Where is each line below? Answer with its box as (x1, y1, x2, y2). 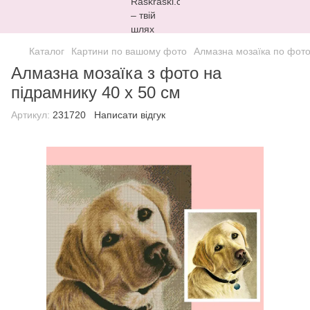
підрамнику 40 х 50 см (11, 83, 181, 102)
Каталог (29, 46, 64, 57)
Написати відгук (94, 109, 165, 120)
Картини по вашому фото (71, 46, 187, 57)
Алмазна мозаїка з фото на (11, 64, 221, 82)
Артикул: (11, 109, 50, 120)
